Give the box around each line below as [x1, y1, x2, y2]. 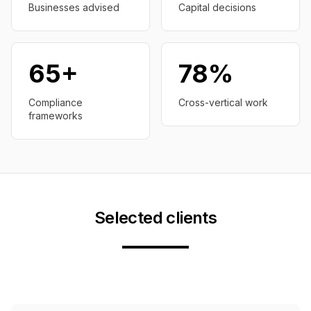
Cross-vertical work [178, 96, 268, 108]
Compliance [28, 96, 83, 108]
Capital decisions [178, 1, 256, 13]
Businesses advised [28, 1, 119, 13]
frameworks [28, 110, 83, 121]
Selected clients [94, 208, 217, 228]
